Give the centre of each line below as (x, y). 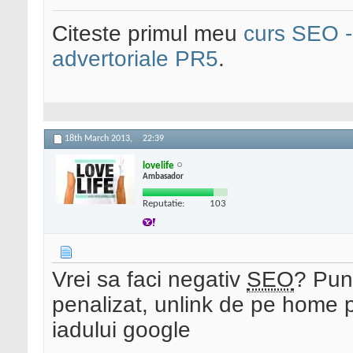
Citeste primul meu (148, 34)
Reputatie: (163, 203)
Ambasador (163, 176)
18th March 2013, (100, 139)
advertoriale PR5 (135, 59)
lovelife (158, 165)
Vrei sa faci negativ (149, 280)
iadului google (121, 330)
